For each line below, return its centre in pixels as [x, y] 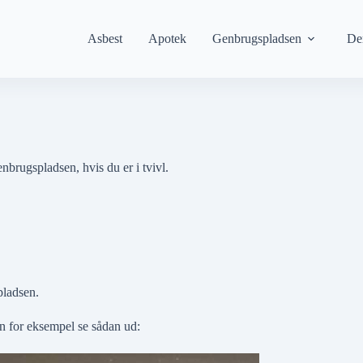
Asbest [105, 38]
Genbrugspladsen [257, 38]
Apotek [167, 38]
